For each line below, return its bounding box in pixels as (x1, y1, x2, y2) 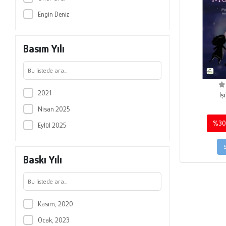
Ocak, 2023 (37, 215, 70, 224)
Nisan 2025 (37, 104, 70, 113)
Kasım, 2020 (37, 199, 73, 208)
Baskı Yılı (23, 153, 63, 166)
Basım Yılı (23, 42, 65, 55)
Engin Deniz (37, 10, 69, 18)
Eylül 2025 (37, 121, 67, 129)
